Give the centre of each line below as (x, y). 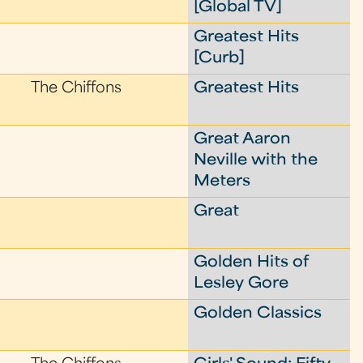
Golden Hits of (252, 263)
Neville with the (256, 161)
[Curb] (220, 59)
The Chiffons (77, 89)
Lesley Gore (241, 284)
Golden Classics (258, 314)
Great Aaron (243, 140)
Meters (222, 182)
